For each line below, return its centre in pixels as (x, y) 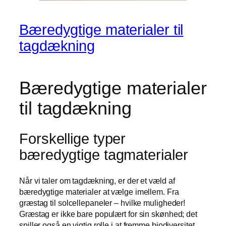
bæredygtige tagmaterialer (104, 155)
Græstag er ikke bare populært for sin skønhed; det (108, 214)
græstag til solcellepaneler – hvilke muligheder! (102, 203)
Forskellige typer (73, 139)
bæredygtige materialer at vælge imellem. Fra (99, 191)
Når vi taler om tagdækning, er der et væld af (97, 180)
